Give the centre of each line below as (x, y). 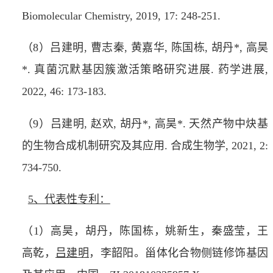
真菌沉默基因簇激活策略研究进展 (123, 70)
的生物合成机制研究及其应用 (93, 145)
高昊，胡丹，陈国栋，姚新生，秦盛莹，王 (160, 231)
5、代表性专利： (69, 199)
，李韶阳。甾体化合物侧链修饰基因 (179, 253)
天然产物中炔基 (229, 123)
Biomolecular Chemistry (76, 16)
